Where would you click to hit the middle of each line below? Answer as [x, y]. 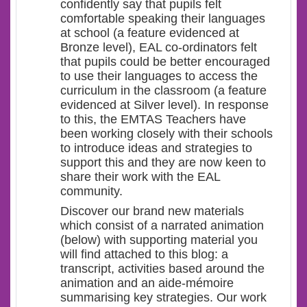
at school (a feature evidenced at [150, 33]
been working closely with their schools [167, 134]
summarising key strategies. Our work [163, 298]
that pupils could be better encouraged [165, 62]
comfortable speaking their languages [163, 19]
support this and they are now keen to [163, 163]
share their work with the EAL [140, 177]
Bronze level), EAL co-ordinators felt [159, 48]
